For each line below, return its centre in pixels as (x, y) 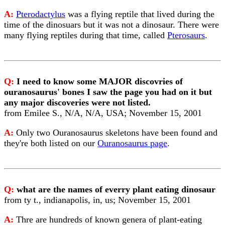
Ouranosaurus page (132, 143)
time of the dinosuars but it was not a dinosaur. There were (111, 25)
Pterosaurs (186, 35)
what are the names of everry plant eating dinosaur (116, 189)
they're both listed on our (51, 143)
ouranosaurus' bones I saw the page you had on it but (108, 92)
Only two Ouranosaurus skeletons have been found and (117, 133)
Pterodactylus (41, 14)
